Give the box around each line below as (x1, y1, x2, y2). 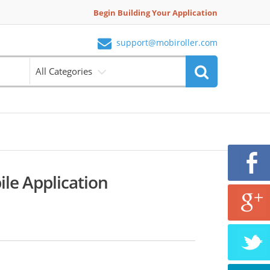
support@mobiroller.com (116, 37, 218, 49)
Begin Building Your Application (93, 7, 218, 18)
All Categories (36, 65, 93, 77)
